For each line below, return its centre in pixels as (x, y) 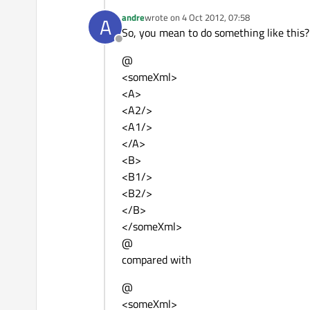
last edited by (170, 23)
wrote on (163, 18)
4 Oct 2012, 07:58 (216, 18)
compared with (157, 260)
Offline (134, 47)
